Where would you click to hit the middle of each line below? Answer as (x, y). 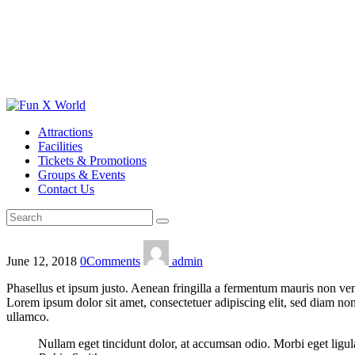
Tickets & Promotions (92, 160)
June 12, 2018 (43, 261)
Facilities (60, 146)
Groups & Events (82, 175)
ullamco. (28, 317)
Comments (113, 261)
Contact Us (66, 189)
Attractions (65, 132)
